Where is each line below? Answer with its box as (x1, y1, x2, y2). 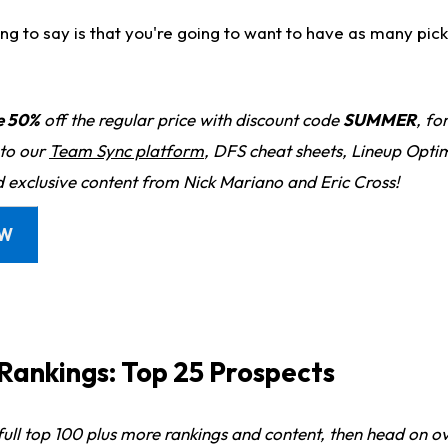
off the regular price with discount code (40, 109, 343, 131)
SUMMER (343, 109, 416, 131)
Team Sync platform (49, 140, 204, 162)
